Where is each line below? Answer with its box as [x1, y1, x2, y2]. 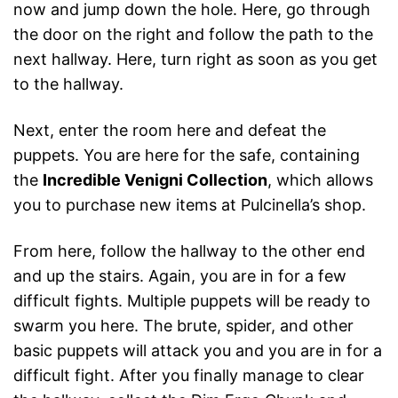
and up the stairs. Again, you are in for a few [13, 267, 346, 286]
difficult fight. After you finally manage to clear [13, 366, 364, 386]
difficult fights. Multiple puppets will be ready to [13, 291, 370, 311]
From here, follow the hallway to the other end [13, 242, 365, 261]
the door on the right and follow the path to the [13, 25, 373, 44]
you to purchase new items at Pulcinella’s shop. [13, 195, 366, 215]
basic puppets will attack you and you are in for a [13, 341, 382, 361]
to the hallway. [13, 75, 123, 94]
